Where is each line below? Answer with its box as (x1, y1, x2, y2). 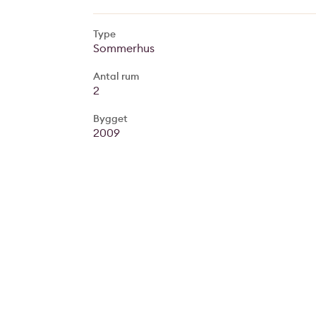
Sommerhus (93, 41, 154, 55)
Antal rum (93, 70, 139, 83)
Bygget (93, 112, 128, 125)
